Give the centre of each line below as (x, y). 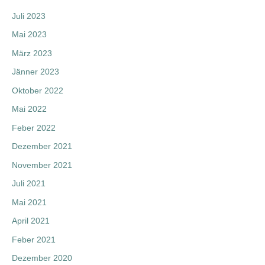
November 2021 (42, 165)
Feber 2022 (34, 127)
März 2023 (32, 53)
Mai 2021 (29, 202)
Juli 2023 (29, 16)
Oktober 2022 (38, 90)
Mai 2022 (29, 109)
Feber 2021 (34, 239)
